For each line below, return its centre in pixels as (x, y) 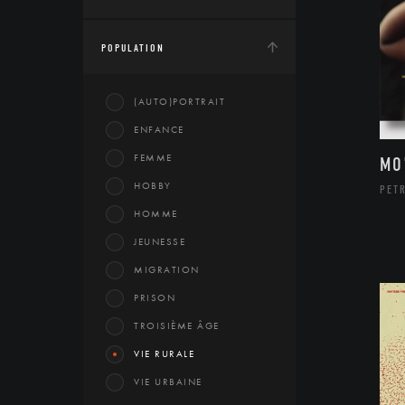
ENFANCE (159, 129)
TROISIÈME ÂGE (177, 325)
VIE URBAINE (168, 381)
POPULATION (133, 48)
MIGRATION (167, 269)
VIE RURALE (164, 353)
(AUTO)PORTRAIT (179, 101)
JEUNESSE (160, 241)
